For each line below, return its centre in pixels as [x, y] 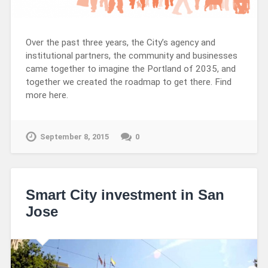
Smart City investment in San [125, 195]
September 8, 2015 [74, 137]
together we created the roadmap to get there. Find [128, 82]
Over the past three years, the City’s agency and [120, 43]
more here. [47, 95]
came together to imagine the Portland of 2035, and [130, 69]
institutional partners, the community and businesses [131, 56]
